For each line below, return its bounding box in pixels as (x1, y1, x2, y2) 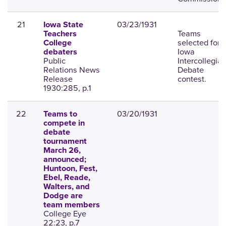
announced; (43, 154, 86, 165)
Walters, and (43, 182, 90, 192)
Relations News (43, 64, 100, 77)
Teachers (43, 29, 77, 39)
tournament (43, 136, 87, 147)
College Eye (43, 207, 86, 220)
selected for (177, 36, 220, 49)
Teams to (43, 109, 77, 120)
